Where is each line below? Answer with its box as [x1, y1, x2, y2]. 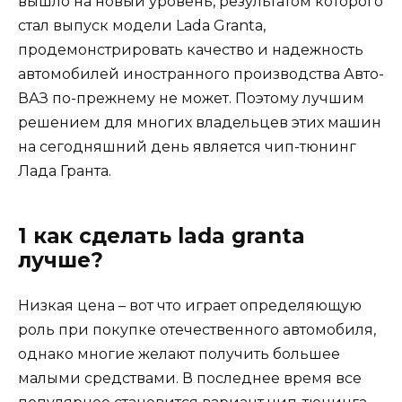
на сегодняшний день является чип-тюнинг [18, 137, 356, 155]
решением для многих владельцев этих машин [18, 113, 381, 131]
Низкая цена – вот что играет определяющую [18, 296, 362, 314]
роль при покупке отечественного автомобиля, [18, 320, 376, 338]
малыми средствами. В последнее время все [18, 369, 362, 387]
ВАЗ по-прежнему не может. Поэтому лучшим [18, 89, 364, 107]
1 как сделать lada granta [18, 223, 305, 249]
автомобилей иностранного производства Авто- [18, 65, 384, 83]
